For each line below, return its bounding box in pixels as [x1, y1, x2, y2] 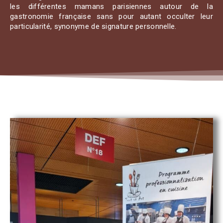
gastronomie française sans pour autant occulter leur [10, 12, 213, 21]
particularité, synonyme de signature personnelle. [10, 22, 177, 31]
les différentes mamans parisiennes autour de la [10, 2, 213, 11]
